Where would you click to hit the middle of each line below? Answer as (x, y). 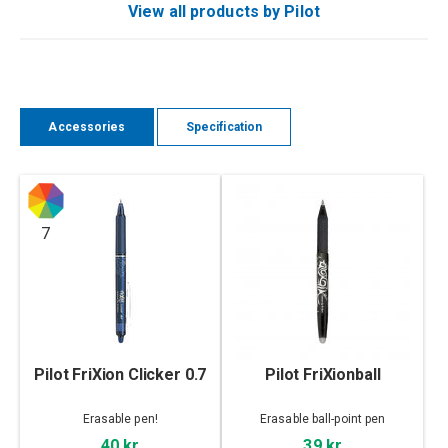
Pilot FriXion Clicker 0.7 (120, 375)
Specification (224, 127)
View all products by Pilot (224, 12)
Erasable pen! (120, 419)
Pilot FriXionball (323, 375)
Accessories (87, 127)
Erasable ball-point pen (323, 419)
